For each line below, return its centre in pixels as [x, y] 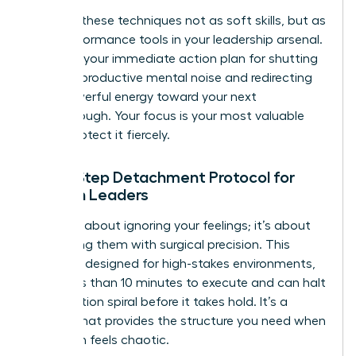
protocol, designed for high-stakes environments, [172, 263]
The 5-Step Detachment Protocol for [162, 177]
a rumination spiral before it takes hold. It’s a [159, 302]
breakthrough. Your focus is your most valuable [167, 116]
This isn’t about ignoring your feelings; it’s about [170, 225]
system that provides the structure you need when [178, 321]
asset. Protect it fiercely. [100, 135]
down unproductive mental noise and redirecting [171, 77]
